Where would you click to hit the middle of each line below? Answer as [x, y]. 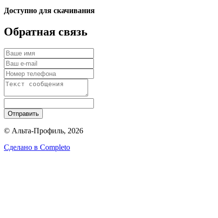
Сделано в [22, 147]
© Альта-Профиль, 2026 [44, 130]
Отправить [23, 113]
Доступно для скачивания [49, 10]
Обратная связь [46, 31]
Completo [55, 147]
